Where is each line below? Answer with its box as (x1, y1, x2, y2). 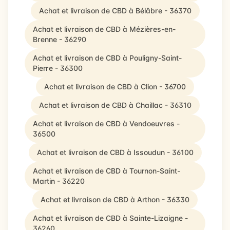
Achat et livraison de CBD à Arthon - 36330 (41, 195, 189, 204)
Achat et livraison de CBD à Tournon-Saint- (33, 166, 180, 175)
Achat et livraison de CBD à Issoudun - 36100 (36, 148, 194, 157)
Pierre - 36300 (33, 64, 83, 72)
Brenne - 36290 (33, 35, 86, 44)
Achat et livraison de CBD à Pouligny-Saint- (33, 53, 182, 62)
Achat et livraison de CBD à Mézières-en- (33, 25, 176, 33)
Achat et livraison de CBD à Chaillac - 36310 (39, 101, 191, 109)
